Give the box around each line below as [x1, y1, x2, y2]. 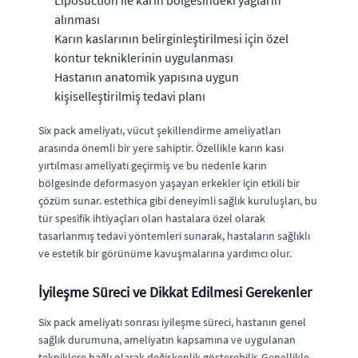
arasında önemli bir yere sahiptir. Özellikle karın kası [38, 140, 284, 155]
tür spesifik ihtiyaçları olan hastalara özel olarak [38, 210, 265, 225]
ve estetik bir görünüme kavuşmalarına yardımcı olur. [38, 245, 292, 261]
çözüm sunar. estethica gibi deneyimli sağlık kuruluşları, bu [38, 193, 317, 208]
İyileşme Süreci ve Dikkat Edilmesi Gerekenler [38, 282, 312, 301]
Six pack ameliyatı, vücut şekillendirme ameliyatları [38, 122, 280, 137]
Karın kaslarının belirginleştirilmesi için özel [54, 30, 288, 46]
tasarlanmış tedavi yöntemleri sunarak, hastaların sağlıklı [38, 228, 310, 243]
